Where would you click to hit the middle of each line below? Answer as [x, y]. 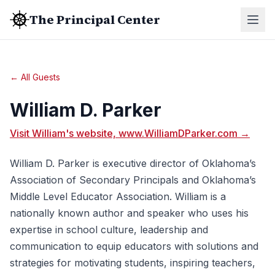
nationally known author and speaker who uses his [129, 213]
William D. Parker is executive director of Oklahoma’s [133, 163]
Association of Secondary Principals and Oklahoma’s [133, 180]
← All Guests [35, 77]
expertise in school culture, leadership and [109, 230]
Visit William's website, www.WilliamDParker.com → [130, 133]
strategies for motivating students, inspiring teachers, [133, 263]
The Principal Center [95, 20]
